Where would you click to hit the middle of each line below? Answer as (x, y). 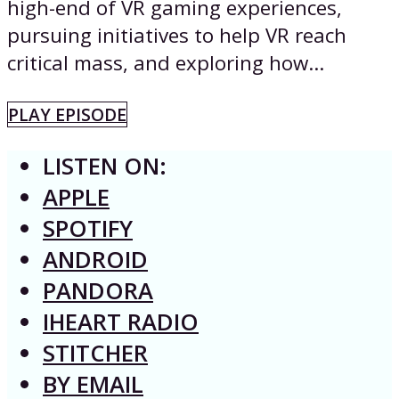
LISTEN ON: (105, 167)
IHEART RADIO (121, 322)
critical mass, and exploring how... (166, 63)
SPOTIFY (88, 229)
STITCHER (95, 354)
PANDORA (98, 291)
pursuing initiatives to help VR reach (177, 36)
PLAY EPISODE (67, 114)
